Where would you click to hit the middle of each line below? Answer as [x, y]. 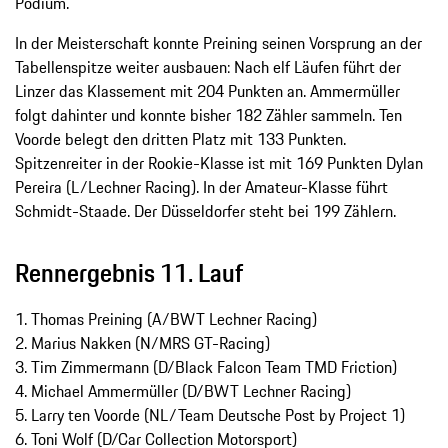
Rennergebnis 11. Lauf [129, 272]
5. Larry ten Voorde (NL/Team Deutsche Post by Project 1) [210, 414]
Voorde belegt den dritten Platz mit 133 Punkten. [180, 138]
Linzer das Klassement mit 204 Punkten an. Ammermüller [207, 90]
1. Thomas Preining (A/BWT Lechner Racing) [166, 318]
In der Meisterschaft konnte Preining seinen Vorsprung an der [218, 42]
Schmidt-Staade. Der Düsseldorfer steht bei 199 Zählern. [205, 210]
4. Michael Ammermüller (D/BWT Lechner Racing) [183, 390]
